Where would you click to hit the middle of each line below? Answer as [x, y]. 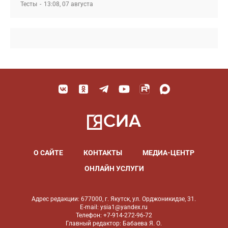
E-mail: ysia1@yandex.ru [114, 207]
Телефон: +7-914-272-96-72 [114, 215]
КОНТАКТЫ [103, 153]
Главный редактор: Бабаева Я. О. [114, 223]
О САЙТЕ [48, 153]
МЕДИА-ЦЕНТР [168, 153]
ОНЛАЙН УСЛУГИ [114, 168]
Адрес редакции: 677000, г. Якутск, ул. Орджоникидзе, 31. [114, 199]
